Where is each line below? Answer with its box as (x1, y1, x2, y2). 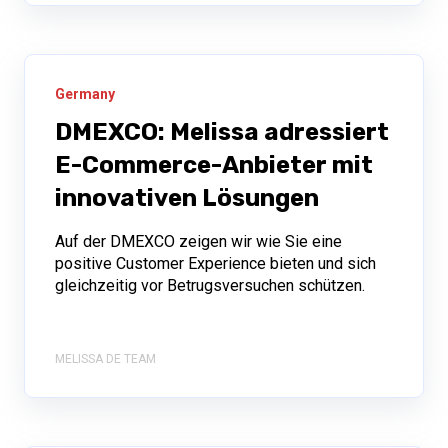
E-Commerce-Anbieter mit (55, 150, 373, 179)
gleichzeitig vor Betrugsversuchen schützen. (55, 275, 365, 295)
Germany (55, 85, 115, 102)
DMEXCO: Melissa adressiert (55, 117, 389, 146)
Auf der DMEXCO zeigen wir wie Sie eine (55, 231, 342, 251)
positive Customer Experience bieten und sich (55, 253, 376, 273)
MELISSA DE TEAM (55, 352, 156, 367)
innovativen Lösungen (55, 183, 319, 212)
